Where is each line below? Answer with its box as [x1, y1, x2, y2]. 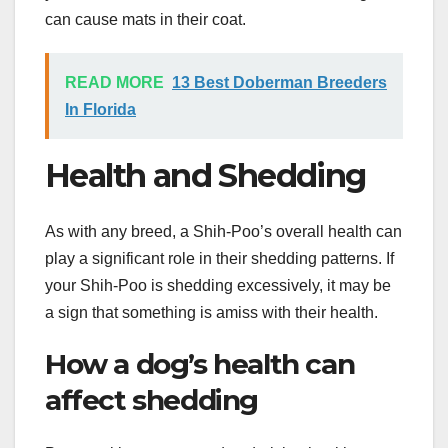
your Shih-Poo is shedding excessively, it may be [45, 276, 391, 294]
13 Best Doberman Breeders [172, 73, 387, 91]
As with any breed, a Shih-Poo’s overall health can [45, 222, 402, 240]
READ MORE [65, 73, 164, 91]
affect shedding [45, 382, 259, 417]
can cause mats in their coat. [45, 10, 246, 28]
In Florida [65, 100, 136, 118]
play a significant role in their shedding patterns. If [45, 249, 394, 267]
